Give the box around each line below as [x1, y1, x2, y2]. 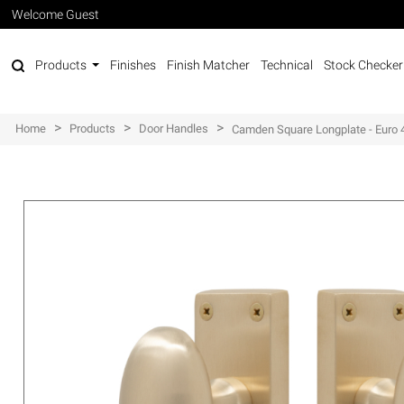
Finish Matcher [167, 58, 251, 72]
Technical [261, 58, 314, 72]
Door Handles [139, 122, 209, 135]
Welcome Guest [12, 7, 100, 22]
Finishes [110, 58, 157, 72]
